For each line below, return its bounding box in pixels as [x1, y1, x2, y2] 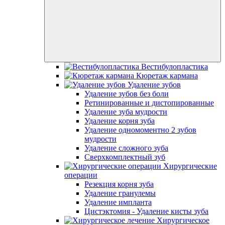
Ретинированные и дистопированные [84, 98, 214, 107]
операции [64, 171, 97, 179]
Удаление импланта [84, 198, 152, 206]
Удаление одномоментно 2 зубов [84, 126, 196, 134]
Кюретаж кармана [136, 71, 198, 80]
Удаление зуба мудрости [84, 107, 167, 116]
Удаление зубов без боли [84, 89, 169, 98]
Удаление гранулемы [84, 189, 156, 197]
